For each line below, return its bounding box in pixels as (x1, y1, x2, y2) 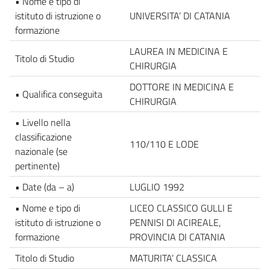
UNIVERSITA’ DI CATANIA (130, 8, 230, 23)
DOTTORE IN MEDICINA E (130, 79, 234, 94)
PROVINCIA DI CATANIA (130, 229, 225, 244)
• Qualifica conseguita (15, 86, 102, 101)
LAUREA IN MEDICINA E (130, 43, 228, 58)
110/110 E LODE (130, 136, 199, 151)
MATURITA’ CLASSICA (130, 250, 217, 265)
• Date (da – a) (15, 179, 74, 194)
